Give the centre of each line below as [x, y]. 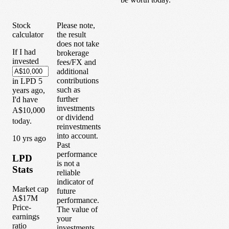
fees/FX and [76, 62]
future [66, 191]
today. [22, 121]
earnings [26, 217]
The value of [77, 209]
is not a [68, 163]
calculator [28, 34]
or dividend [75, 117]
